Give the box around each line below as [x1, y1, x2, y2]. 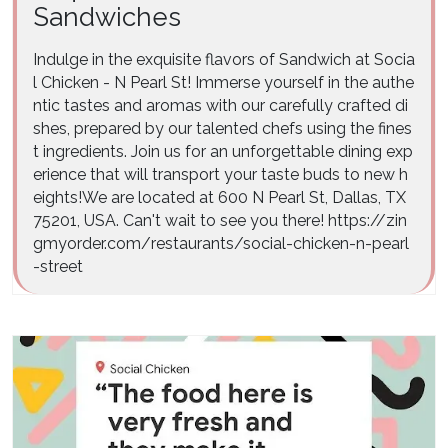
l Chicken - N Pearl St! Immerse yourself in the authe [33, 72, 414, 92]
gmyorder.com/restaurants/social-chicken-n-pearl [33, 233, 409, 253]
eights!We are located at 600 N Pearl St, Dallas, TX [33, 187, 406, 207]
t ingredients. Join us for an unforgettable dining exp [33, 141, 413, 161]
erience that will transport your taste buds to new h [33, 164, 408, 184]
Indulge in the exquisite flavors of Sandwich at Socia [33, 49, 415, 69]
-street [33, 256, 83, 276]
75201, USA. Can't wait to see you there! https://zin [33, 210, 407, 230]
